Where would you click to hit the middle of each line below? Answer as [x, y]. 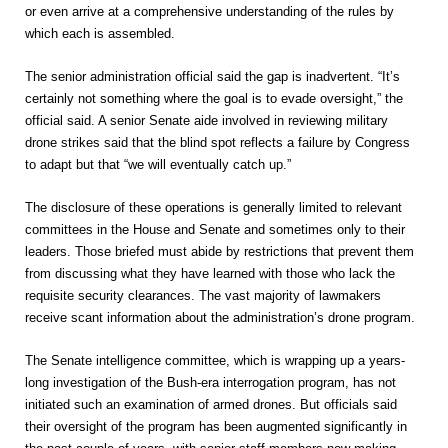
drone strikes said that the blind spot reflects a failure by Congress [217, 142]
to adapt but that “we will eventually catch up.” [158, 164]
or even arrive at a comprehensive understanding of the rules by [209, 11]
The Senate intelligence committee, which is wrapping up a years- [215, 360]
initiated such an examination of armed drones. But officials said [211, 404]
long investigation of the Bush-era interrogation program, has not [210, 382]
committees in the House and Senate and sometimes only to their [215, 229]
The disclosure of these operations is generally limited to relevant [213, 207]
